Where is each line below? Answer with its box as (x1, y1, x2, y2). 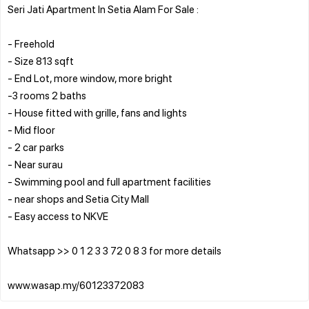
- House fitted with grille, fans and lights (8, 105, 187, 119)
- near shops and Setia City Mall (8, 191, 149, 206)
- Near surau (8, 157, 63, 171)
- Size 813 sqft (8, 53, 74, 68)
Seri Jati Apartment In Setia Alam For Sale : (8, 1, 199, 16)
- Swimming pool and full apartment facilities (8, 174, 211, 188)
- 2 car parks (8, 139, 64, 154)
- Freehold (8, 36, 54, 50)
